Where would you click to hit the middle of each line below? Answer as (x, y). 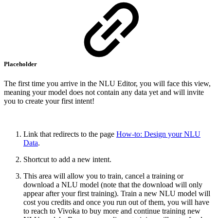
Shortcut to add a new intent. (67, 159)
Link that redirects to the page (70, 134)
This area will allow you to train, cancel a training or (103, 176)
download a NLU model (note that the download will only (113, 184)
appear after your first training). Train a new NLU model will (117, 193)
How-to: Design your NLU (158, 134)
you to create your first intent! (49, 101)
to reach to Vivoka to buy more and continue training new (112, 211)
